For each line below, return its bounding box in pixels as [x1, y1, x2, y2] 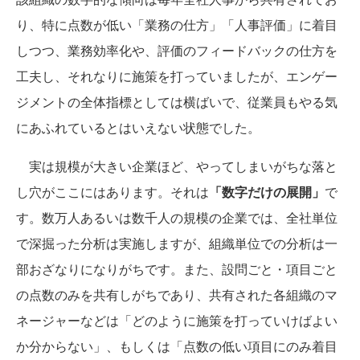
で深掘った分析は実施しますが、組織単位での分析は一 [16, 234, 337, 253]
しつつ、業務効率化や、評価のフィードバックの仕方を [16, 41, 337, 60]
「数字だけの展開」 [209, 182, 325, 202]
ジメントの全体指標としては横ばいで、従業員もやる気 [16, 92, 337, 112]
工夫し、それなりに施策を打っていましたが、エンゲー [16, 67, 337, 86]
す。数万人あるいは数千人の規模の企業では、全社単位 [16, 208, 337, 227]
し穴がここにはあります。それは [16, 182, 209, 202]
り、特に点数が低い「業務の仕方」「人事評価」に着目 [16, 15, 337, 35]
